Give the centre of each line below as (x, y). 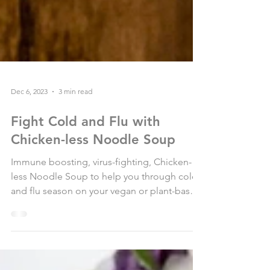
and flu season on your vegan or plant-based (106, 230)
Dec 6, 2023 (29, 131)
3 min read (75, 131)
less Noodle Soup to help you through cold (104, 216)
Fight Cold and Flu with (86, 161)
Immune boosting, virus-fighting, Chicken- (101, 201)
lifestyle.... (32, 245)
